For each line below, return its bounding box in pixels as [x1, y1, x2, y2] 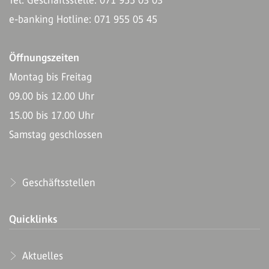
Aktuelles [19, 249, 63, 262]
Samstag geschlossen [9, 128, 103, 141]
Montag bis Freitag [9, 70, 92, 83]
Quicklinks [9, 213, 57, 225]
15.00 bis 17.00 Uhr [9, 109, 94, 121]
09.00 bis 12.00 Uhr [9, 89, 94, 102]
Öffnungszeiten [9, 51, 79, 64]
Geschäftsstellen [19, 176, 95, 189]
